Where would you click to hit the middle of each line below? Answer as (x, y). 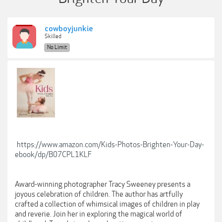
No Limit (57, 47)
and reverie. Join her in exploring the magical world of (99, 214)
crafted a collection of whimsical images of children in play (107, 204)
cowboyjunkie (69, 29)
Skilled (53, 36)
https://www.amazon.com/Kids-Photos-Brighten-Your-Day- (111, 145)
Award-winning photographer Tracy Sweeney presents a (103, 184)
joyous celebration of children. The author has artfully (99, 194)
